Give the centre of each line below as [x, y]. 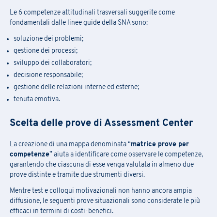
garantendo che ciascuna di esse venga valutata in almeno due [102, 165]
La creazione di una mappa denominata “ [70, 144]
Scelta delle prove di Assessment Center [101, 123]
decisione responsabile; [48, 75]
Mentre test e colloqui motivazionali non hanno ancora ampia [101, 191]
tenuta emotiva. [37, 99]
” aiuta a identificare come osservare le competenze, [126, 155]
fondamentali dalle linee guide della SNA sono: [79, 23]
